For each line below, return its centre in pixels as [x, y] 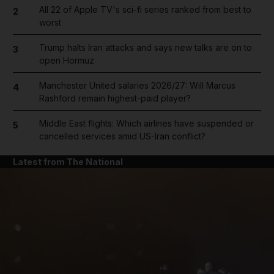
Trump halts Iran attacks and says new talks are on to [145, 47]
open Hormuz [66, 60]
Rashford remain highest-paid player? [115, 98]
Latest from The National [68, 161]
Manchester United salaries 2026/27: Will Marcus [137, 85]
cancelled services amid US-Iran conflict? [122, 136]
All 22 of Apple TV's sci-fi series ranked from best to [145, 9]
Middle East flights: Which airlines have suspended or [146, 123]
